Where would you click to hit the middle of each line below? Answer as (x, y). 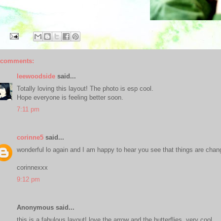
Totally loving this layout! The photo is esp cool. (85, 88)
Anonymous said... (46, 207)
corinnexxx (32, 167)
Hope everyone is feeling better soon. (70, 97)
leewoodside (36, 76)
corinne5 (30, 137)
